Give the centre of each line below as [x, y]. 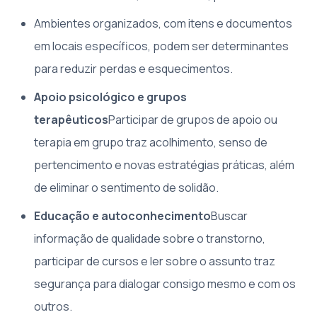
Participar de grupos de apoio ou [193, 120]
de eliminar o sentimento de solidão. [126, 188]
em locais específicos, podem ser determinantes [161, 46]
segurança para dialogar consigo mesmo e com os [165, 284]
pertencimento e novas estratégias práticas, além [164, 165]
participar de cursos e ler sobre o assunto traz [155, 261]
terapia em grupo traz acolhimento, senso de [151, 143]
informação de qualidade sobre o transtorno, [150, 239]
